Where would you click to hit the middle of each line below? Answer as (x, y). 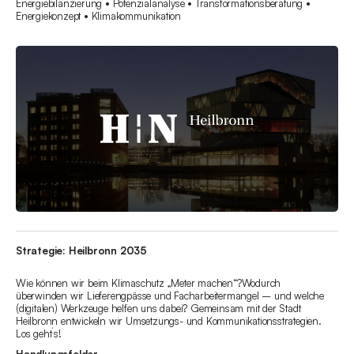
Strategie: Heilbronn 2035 (81, 251)
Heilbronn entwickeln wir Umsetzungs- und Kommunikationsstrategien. (169, 321)
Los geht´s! (39, 334)
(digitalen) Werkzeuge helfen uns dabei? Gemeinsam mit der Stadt (158, 309)
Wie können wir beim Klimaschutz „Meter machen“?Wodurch (149, 283)
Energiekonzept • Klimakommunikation (99, 16)
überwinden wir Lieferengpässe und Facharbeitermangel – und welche (170, 296)
